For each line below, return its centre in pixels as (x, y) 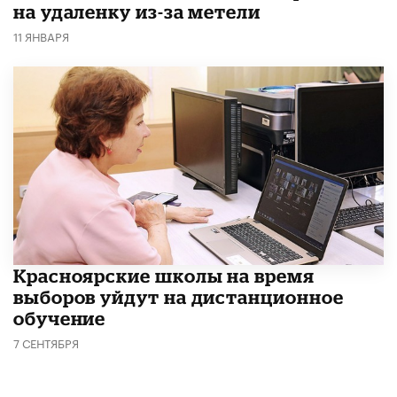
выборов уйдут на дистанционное (179, 297)
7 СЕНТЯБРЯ (46, 343)
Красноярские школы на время (164, 276)
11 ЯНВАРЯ (41, 35)
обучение (60, 319)
